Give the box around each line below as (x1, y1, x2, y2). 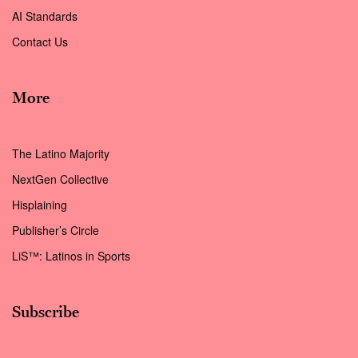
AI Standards (12, 8, 78, 25)
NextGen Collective (12, 171, 109, 188)
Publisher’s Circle (12, 222, 99, 239)
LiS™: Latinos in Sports (12, 248, 130, 265)
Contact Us (12, 34, 68, 50)
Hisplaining (12, 197, 70, 213)
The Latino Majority (12, 145, 109, 162)
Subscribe (12, 302, 79, 322)
